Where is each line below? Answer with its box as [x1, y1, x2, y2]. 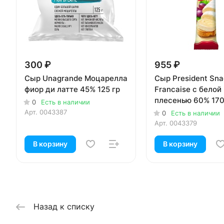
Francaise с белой [154, 84, 221, 94]
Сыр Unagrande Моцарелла [24, 73, 127, 83]
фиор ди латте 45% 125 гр [24, 84, 120, 94]
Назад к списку [33, 201, 94, 211]
